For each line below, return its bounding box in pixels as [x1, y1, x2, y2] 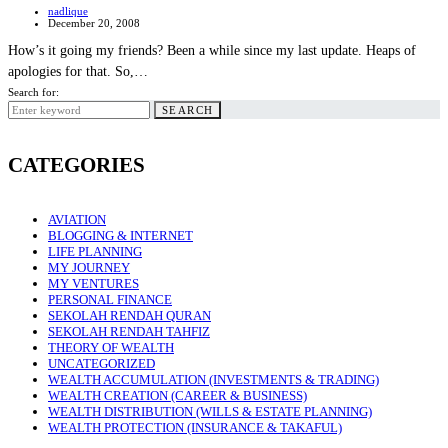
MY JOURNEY [48, 260, 130, 276]
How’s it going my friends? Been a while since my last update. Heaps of [8, 42, 416, 58]
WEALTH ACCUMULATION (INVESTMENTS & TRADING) [48, 372, 379, 388]
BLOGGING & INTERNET [48, 228, 193, 244]
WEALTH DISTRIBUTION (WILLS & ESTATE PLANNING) [48, 404, 372, 420]
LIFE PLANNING [48, 244, 142, 260]
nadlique [48, 4, 88, 17]
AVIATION [48, 212, 106, 228]
